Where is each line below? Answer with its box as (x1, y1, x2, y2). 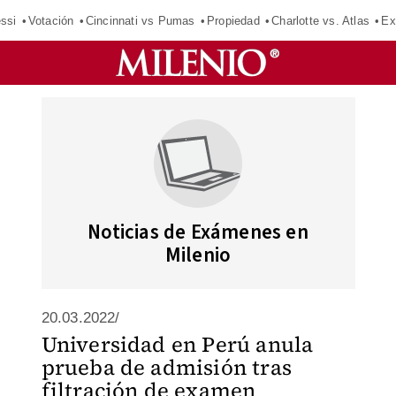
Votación (27, 13, 74, 27)
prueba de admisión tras (41, 353, 293, 382)
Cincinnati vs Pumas (85, 13, 195, 27)
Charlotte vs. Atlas (271, 13, 369, 27)
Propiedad (206, 13, 260, 27)
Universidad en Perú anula (41, 330, 314, 359)
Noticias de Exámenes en (88, 217, 308, 247)
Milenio (164, 240, 232, 270)
